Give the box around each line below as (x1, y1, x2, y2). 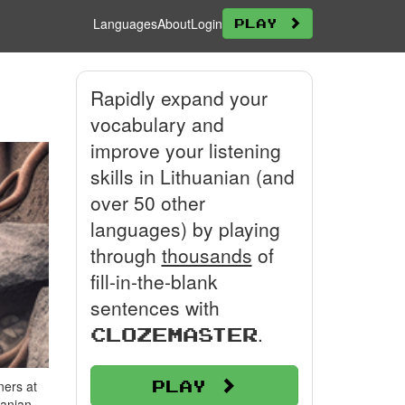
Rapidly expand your (89, 84, 268, 111)
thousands (161, 241, 252, 268)
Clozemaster (89, 323, 258, 345)
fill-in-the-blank (89, 268, 218, 295)
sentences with (89, 294, 220, 321)
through (89, 241, 162, 268)
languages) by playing (89, 215, 280, 242)
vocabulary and (89, 110, 224, 137)
